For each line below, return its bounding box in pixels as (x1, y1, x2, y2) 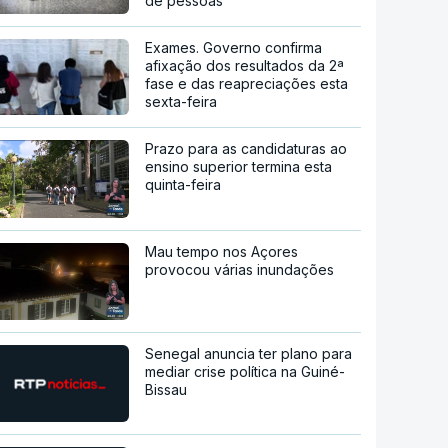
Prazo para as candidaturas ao (145, 140, 348, 158)
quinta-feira (145, 176, 222, 194)
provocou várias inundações (145, 260, 335, 278)
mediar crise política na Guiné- (145, 363, 346, 381)
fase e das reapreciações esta (145, 75, 349, 93)
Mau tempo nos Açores (145, 242, 299, 260)
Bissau (145, 381, 188, 399)
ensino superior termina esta (145, 158, 333, 176)
